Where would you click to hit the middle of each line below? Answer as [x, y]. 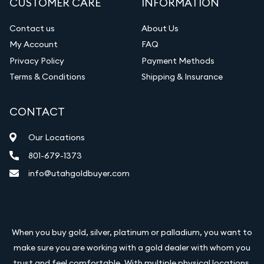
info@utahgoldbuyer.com [79, 174]
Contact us [32, 28]
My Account [34, 44]
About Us [160, 28]
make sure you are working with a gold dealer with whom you [132, 248]
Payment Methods [178, 60]
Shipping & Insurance [182, 77]
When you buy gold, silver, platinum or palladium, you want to [132, 232]
